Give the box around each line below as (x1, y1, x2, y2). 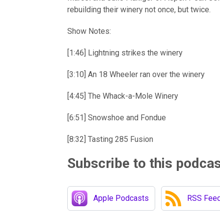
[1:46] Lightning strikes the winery (67, 48, 183, 58)
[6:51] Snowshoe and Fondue (67, 113, 166, 123)
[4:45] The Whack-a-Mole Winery (67, 91, 178, 101)
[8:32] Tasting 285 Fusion (67, 135, 153, 144)
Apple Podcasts (93, 193, 149, 203)
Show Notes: (67, 27, 111, 36)
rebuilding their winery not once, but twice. (67, 5, 213, 15)
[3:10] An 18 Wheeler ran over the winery (67, 70, 205, 80)
